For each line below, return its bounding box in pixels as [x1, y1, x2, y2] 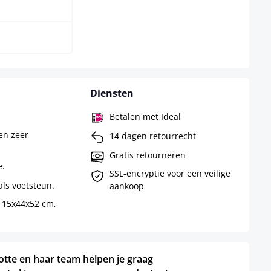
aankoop [109, 180, 144, 192]
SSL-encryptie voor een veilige [109, 168, 230, 180]
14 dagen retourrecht [109, 129, 196, 142]
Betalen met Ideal [109, 110, 181, 122]
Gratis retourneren [109, 149, 186, 161]
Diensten [90, 87, 134, 100]
